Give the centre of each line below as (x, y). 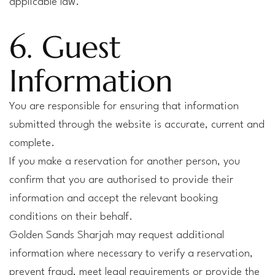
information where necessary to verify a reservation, (131, 254)
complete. (32, 143)
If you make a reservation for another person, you (125, 162)
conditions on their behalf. (71, 217)
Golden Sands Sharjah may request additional (117, 235)
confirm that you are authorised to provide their (121, 180)
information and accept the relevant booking (114, 199)
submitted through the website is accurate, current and (137, 125)
